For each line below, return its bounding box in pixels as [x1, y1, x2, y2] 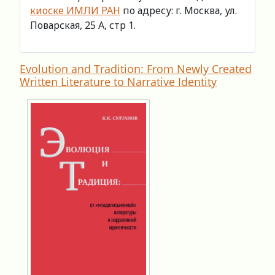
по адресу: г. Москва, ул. [120, 3, 237, 17]
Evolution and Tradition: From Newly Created [20, 61, 252, 76]
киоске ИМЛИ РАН [30, 3, 120, 17]
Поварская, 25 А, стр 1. [30, 18, 136, 32]
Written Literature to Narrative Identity [20, 74, 217, 89]
